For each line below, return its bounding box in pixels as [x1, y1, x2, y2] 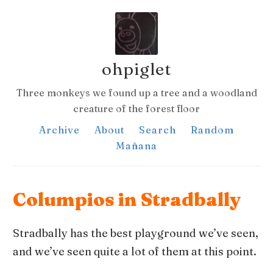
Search [139, 124, 176, 136]
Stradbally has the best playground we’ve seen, [13, 226, 259, 240]
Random [191, 124, 234, 136]
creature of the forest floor [73, 102, 200, 115]
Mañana [116, 140, 157, 152]
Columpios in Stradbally [13, 188, 241, 211]
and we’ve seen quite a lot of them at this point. [13, 244, 257, 258]
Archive [39, 124, 80, 136]
